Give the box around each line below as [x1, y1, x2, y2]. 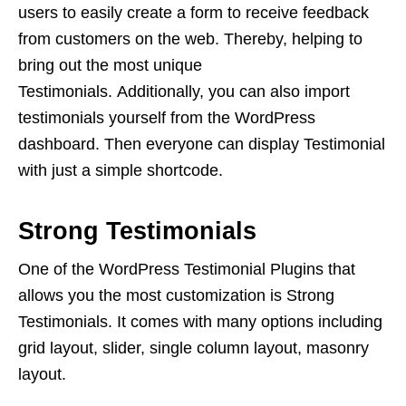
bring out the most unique [18, 56, 202, 75]
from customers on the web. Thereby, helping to [18, 30, 362, 49]
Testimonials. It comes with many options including [18, 313, 382, 332]
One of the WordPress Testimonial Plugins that [18, 260, 355, 279]
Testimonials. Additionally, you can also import [18, 82, 350, 101]
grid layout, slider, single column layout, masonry [18, 339, 369, 358]
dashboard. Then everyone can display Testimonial [18, 135, 385, 154]
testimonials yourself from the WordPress [18, 109, 315, 128]
